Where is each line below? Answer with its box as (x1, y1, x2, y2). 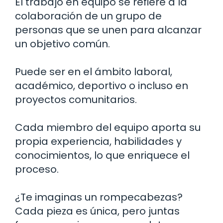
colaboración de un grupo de (15, 8, 162, 23)
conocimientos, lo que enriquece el (15, 148, 190, 162)
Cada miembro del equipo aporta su (15, 120, 201, 134)
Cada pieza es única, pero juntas (15, 204, 180, 218)
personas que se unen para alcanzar (15, 22, 202, 37)
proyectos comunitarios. (15, 92, 137, 107)
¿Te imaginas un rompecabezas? (15, 190, 183, 204)
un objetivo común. (15, 36, 110, 51)
